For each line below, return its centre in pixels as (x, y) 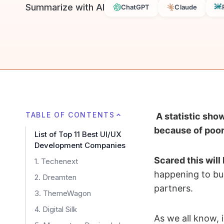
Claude (186, 7)
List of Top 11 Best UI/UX (78, 134)
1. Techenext (56, 161)
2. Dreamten (55, 177)
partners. (174, 188)
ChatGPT (135, 7)
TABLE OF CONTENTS (70, 114)
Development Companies (80, 145)
